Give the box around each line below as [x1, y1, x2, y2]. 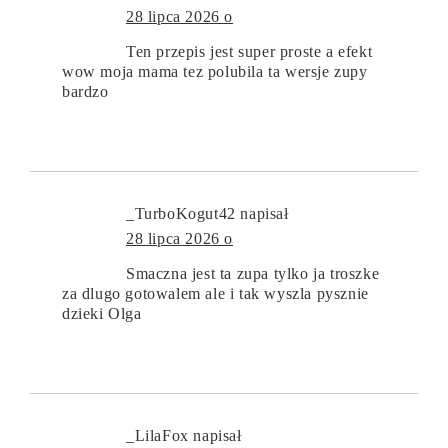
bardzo [62, 82, 109, 100]
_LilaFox [126, 426, 189, 444]
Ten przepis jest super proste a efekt [126, 42, 373, 60]
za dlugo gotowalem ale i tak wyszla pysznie [62, 284, 369, 302]
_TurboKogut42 [126, 204, 236, 222]
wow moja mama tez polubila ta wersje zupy [62, 62, 368, 80]
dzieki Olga [62, 304, 142, 322]
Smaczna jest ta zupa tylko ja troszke [126, 264, 380, 282]
